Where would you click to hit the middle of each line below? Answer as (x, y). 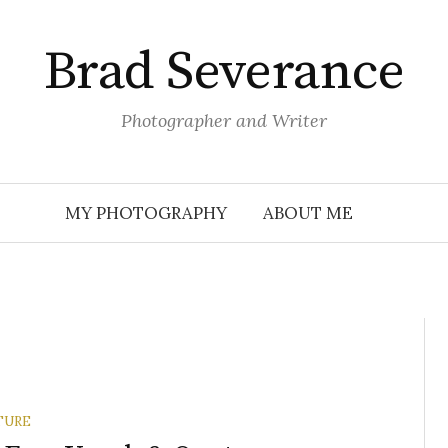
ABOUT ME (308, 213)
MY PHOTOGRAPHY (146, 213)
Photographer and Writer (224, 120)
